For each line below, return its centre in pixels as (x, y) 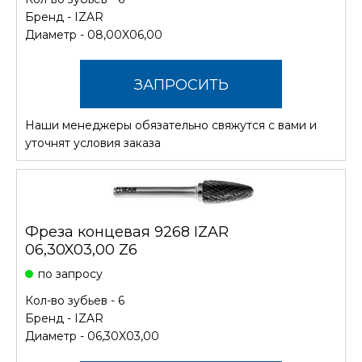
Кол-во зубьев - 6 (75, 300)
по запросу (70, 274)
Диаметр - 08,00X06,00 (94, 34)
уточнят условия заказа (93, 143)
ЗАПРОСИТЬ (181, 84)
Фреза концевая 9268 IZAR (127, 232)
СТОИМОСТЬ (181, 133)
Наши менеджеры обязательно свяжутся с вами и (171, 125)
